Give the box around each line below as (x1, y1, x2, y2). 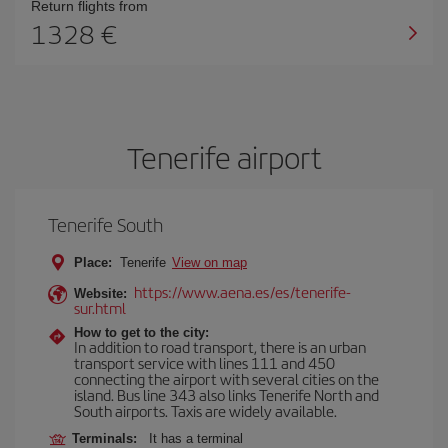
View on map (172, 255, 247, 270)
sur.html (74, 297, 126, 318)
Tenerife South (48, 211, 163, 238)
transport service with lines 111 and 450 (74, 352, 335, 373)
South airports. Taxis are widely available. (74, 400, 337, 421)
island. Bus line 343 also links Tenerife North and (74, 384, 379, 405)
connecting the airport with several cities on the (74, 368, 379, 389)
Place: (74, 255, 112, 270)
